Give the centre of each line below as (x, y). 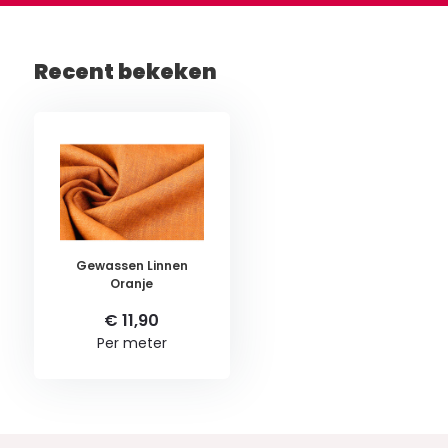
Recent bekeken (125, 71)
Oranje (132, 283)
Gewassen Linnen (131, 265)
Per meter (131, 343)
